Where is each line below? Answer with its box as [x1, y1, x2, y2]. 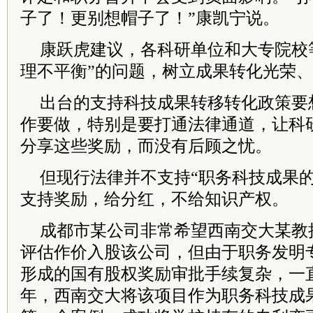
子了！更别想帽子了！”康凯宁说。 [20, 9, 279, 27]
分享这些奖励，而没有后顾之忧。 [20, 137, 272, 155]
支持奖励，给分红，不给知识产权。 [20, 190, 289, 208]
